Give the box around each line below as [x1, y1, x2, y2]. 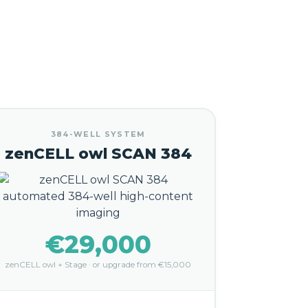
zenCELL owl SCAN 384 [4, 144, 192, 162]
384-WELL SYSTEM [50, 129, 146, 139]
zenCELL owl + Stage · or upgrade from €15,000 [5, 260, 192, 269]
